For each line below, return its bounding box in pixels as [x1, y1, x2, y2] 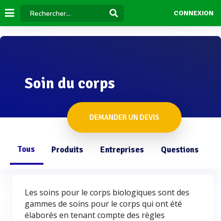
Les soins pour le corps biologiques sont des [25, 187, 189, 198]
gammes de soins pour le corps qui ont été [25, 198, 182, 209]
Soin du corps [25, 74, 115, 93]
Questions [161, 145, 199, 155]
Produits [51, 145, 83, 155]
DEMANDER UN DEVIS [89, 113, 159, 122]
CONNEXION [173, 9, 214, 18]
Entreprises [100, 145, 144, 155]
